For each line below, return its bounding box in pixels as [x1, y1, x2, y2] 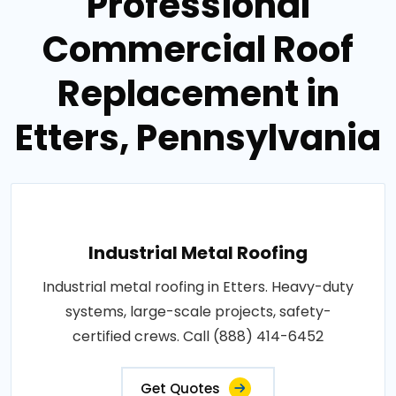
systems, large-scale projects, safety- [65, 301, 331, 322]
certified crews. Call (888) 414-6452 [72, 325, 324, 346]
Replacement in [57, 68, 339, 118]
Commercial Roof [42, 24, 354, 74]
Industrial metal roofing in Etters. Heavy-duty [42, 276, 354, 297]
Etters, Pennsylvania [15, 112, 381, 163]
